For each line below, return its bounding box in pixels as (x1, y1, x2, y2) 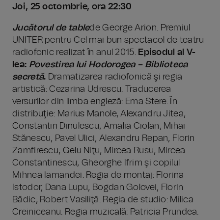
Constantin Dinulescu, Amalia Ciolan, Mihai (12, 122, 186, 131)
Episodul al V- (138, 48, 196, 57)
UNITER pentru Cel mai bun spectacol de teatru (12, 36, 204, 45)
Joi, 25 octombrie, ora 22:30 (12, 2, 132, 11)
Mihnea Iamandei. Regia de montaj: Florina (12, 171, 184, 180)
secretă (12, 73, 44, 82)
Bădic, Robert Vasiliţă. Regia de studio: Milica (12, 195, 194, 204)
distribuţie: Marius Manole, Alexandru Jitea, (12, 110, 186, 118)
